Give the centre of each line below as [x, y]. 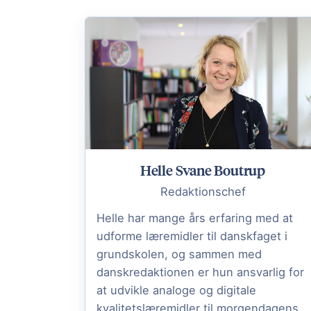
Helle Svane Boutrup [203, 169]
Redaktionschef [203, 191]
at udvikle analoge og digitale [176, 290]
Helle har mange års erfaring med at [195, 218]
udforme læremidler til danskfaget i [192, 236]
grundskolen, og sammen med [179, 254]
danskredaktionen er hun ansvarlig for [200, 272]
